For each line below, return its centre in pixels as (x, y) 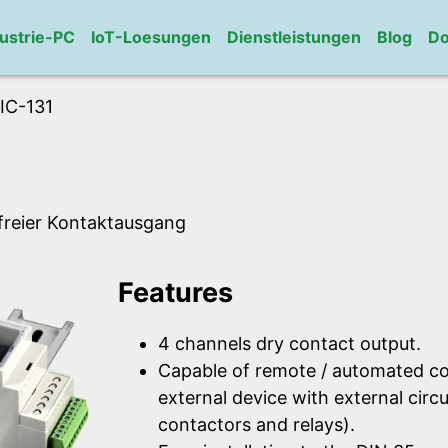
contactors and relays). (256, 425)
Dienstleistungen (293, 37)
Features (175, 292)
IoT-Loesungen (150, 37)
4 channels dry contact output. (289, 344)
